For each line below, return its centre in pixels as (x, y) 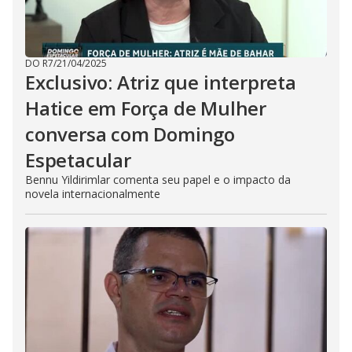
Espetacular (78, 160)
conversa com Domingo (130, 134)
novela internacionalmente (93, 194)
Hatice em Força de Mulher (146, 108)
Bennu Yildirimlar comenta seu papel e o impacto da (158, 180)
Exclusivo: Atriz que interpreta (161, 82)
